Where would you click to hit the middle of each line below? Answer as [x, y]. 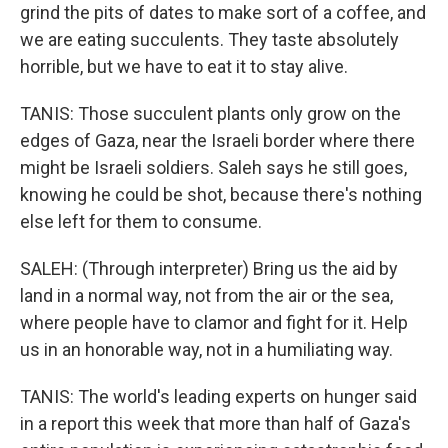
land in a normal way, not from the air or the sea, [206, 295]
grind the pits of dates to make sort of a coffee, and [223, 12]
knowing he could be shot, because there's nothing [221, 194]
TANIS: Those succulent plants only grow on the [210, 113]
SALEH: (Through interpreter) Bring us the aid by [209, 268]
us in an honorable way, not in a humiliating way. [206, 349]
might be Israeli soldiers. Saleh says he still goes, [213, 167]
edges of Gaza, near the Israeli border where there [217, 140]
